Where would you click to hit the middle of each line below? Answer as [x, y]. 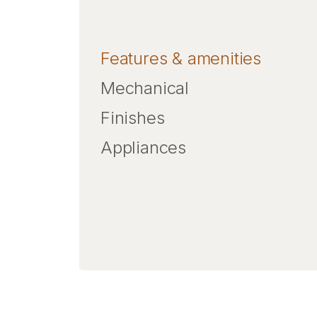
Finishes [133, 118]
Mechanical [145, 88]
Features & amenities [181, 58]
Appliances [143, 148]
